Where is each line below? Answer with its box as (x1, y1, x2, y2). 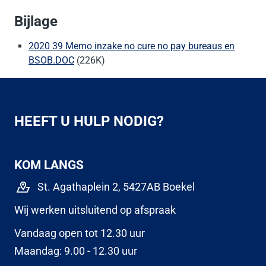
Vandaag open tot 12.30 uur (14, 227, 145, 240)
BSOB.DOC (28, 55, 74, 66)
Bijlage (14, 13, 58, 30)
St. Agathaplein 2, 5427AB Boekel (37, 180, 195, 194)
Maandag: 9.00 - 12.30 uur (14, 245, 137, 258)
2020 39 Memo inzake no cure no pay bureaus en (28, 40, 235, 52)
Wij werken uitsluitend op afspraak (14, 204, 176, 217)
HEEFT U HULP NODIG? (14, 112, 164, 129)
